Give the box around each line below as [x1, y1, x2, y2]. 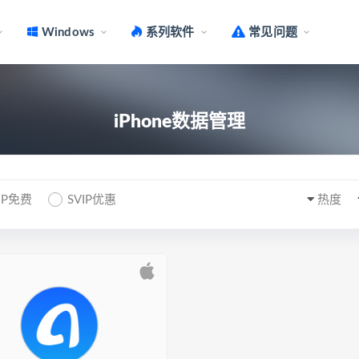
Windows [38, 26, 95, 38]
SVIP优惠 [67, 194, 116, 206]
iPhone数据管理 [114, 112, 245, 131]
